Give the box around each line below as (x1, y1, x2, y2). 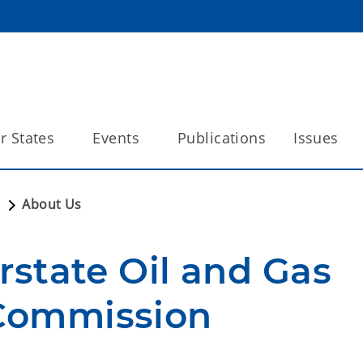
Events (92, 128, 139, 147)
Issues (293, 128, 339, 147)
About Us (22, 195, 82, 213)
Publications (177, 128, 267, 147)
